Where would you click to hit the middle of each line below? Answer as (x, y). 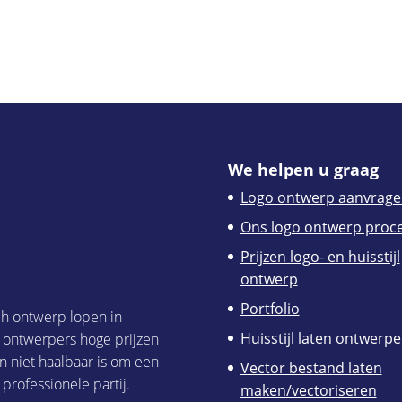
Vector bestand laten (311, 367)
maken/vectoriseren (308, 390)
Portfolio (270, 308)
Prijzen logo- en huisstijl (320, 256)
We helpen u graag (303, 169)
